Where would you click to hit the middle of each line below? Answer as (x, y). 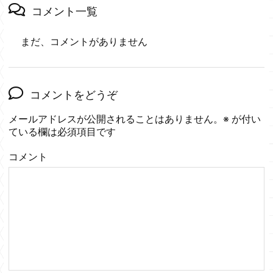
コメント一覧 (65, 11)
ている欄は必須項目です (62, 132)
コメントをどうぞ (74, 94)
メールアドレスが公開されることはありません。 (116, 119)
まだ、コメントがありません (84, 41)
